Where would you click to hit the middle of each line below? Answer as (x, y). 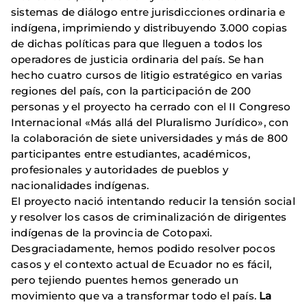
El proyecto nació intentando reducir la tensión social (153, 201)
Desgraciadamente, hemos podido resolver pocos (144, 249)
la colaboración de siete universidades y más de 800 (150, 138)
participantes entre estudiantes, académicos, (131, 154)
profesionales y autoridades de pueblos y (120, 170)
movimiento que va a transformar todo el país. (135, 296)
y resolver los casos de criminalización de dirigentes (149, 217)
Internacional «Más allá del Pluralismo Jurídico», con (150, 123)
